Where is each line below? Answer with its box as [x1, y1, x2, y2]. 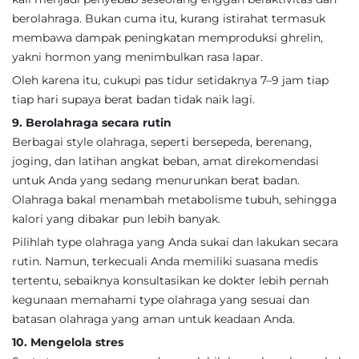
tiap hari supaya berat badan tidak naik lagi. [12, 92, 255, 107]
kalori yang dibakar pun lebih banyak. [12, 212, 220, 226]
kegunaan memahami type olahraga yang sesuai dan [12, 292, 309, 307]
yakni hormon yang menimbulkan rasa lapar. [12, 50, 263, 64]
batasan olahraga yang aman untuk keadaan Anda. [12, 312, 295, 326]
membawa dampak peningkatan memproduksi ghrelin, [12, 30, 323, 45]
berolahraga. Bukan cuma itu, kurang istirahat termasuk [12, 11, 325, 26]
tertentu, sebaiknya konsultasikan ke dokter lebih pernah [12, 273, 329, 288]
